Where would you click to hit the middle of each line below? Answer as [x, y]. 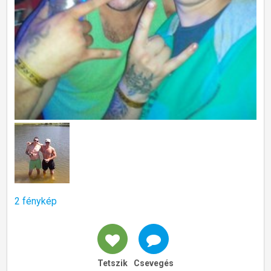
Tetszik [113, 263]
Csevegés [154, 263]
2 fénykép [36, 201]
